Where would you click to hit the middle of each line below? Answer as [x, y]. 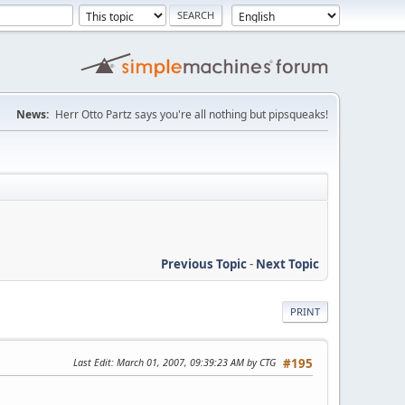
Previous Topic [204, 264]
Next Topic [287, 264]
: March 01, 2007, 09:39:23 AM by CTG [193, 362]
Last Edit [92, 362]
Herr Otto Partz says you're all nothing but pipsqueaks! [192, 114]
